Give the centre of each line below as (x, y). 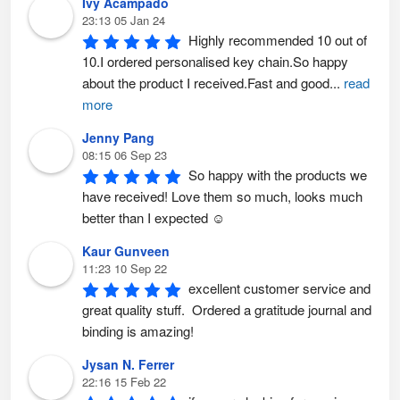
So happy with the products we (278, 175)
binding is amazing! (138, 331)
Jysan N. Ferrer (128, 364)
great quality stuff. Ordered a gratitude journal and (227, 309)
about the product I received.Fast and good (206, 83)
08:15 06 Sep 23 (125, 155)
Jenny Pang (118, 137)
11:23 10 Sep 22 (125, 268)
